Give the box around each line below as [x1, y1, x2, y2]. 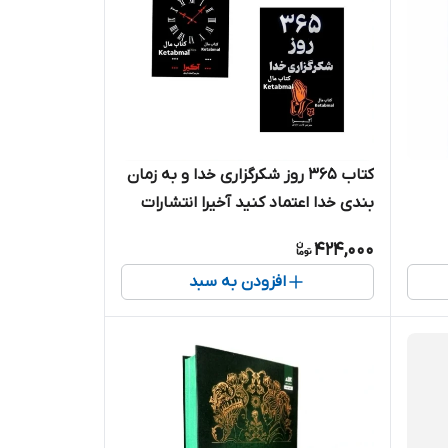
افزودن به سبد [188, 272, 286, 293]
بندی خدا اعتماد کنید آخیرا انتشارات [140, 193, 374, 214]
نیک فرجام [306, 221, 374, 242]
